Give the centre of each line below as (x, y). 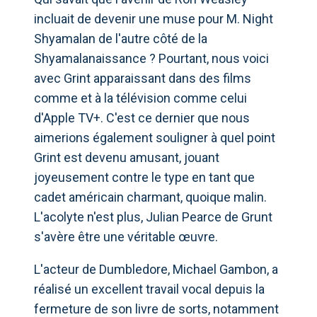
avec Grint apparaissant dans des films (143, 78)
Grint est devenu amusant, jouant (127, 157)
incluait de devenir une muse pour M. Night (154, 18)
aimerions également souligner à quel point (155, 137)
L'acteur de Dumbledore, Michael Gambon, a (156, 269)
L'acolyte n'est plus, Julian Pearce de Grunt (153, 217)
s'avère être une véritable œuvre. (126, 236)
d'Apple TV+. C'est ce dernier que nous (142, 117)
